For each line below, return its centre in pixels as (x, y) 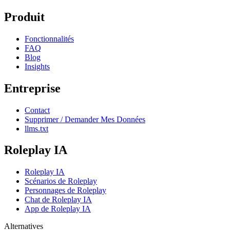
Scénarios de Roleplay (61, 181)
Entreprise (32, 88)
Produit (24, 17)
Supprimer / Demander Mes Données (85, 119)
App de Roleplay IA (58, 209)
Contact (37, 110)
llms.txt (36, 128)
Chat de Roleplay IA (58, 200)
